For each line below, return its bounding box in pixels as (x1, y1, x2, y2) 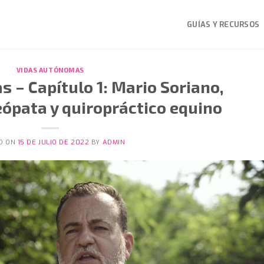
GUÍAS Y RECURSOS (187, 19, 260, 29)
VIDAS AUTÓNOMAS (16, 66, 84, 74)
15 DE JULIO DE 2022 (17, 137, 90, 147)
